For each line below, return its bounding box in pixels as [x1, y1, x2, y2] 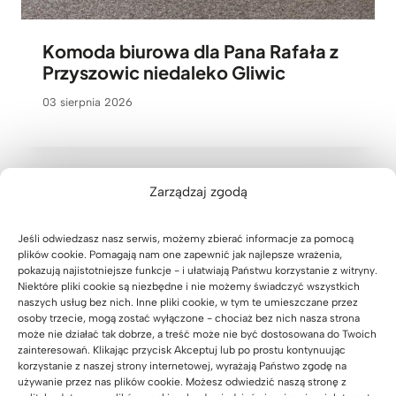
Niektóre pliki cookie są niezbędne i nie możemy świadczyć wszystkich [18, 280, 360, 293]
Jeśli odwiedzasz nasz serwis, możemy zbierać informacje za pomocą [18, 232, 354, 245]
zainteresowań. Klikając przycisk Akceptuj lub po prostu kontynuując [18, 344, 346, 356]
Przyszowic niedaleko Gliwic [42, 60, 286, 83]
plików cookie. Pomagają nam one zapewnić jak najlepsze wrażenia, [18, 248, 342, 261]
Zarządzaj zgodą [148, 184, 247, 200]
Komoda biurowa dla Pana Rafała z [42, 39, 339, 62]
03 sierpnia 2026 [42, 95, 133, 110]
